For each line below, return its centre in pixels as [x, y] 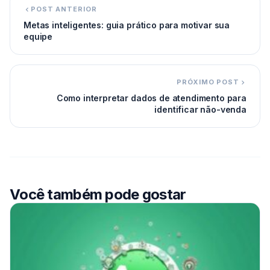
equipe [38, 36]
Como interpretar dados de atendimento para [151, 98]
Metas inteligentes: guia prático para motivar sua [127, 25]
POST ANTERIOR [64, 9]
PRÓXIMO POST [208, 82]
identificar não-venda [200, 109]
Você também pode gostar [98, 194]
